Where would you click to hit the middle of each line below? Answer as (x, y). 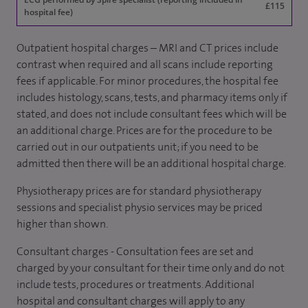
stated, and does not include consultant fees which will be (152, 114)
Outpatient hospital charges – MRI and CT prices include (147, 48)
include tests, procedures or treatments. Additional (135, 284)
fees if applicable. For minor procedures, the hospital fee (147, 81)
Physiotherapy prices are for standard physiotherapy (139, 191)
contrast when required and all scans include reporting (145, 64)
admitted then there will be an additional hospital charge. (151, 163)
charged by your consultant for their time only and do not (151, 268)
